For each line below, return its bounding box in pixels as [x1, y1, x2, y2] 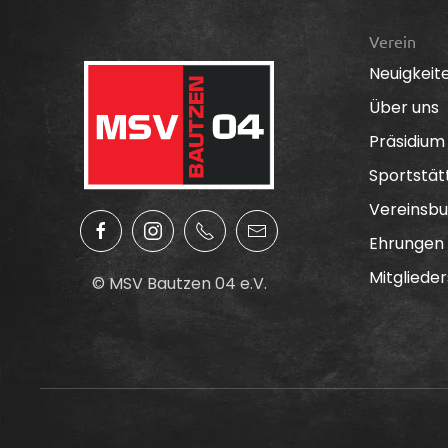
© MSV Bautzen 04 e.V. [91, 272, 267, 296]
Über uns [368, 95, 439, 119]
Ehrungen [368, 231, 444, 255]
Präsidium [368, 129, 445, 153]
